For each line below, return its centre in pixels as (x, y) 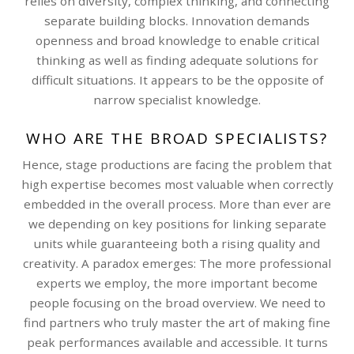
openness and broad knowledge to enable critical (177, 40)
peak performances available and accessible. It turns (177, 342)
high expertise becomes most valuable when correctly (177, 184)
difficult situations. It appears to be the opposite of (177, 79)
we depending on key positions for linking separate (177, 223)
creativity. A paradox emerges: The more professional (177, 263)
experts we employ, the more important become (177, 282)
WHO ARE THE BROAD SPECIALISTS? (177, 138)
